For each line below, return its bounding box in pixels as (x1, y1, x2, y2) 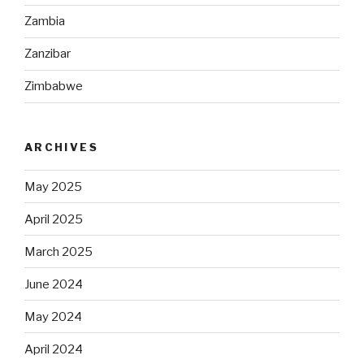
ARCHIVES (24, 140, 98, 154)
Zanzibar (24, 46, 71, 62)
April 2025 (24, 211, 83, 227)
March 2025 (24, 244, 93, 259)
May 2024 (24, 309, 82, 324)
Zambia (24, 14, 65, 29)
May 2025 (24, 179, 82, 194)
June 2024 (24, 276, 83, 292)
